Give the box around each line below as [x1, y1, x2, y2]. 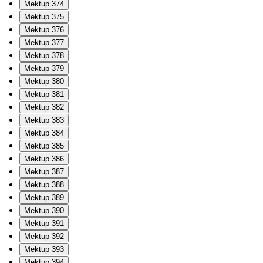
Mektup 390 [24, 205, 64, 215]
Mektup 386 [24, 154, 64, 163]
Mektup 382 [24, 102, 64, 112]
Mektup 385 [24, 141, 64, 150]
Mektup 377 [24, 38, 64, 47]
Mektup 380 [24, 76, 64, 86]
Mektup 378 [24, 50, 64, 60]
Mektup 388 [24, 180, 64, 189]
